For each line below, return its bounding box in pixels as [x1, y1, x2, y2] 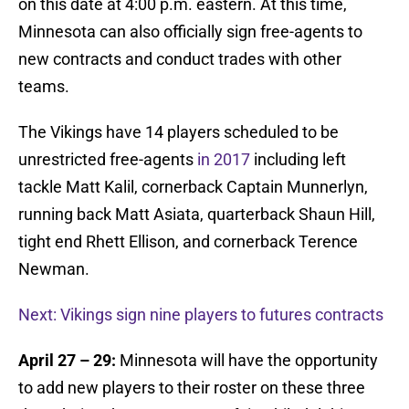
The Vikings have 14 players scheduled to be [18, 122, 339, 142]
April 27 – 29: [18, 351, 116, 371]
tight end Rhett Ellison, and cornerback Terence [18, 232, 358, 252]
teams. [18, 77, 69, 97]
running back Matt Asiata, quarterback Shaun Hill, [18, 204, 375, 225]
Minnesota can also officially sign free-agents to [18, 22, 362, 42]
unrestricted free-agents [18, 150, 197, 170]
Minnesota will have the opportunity [116, 351, 378, 371]
